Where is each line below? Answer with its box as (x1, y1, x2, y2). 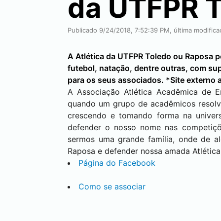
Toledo (145, 51, 171, 61)
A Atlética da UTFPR (68, 51, 145, 61)
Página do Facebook (78, 158, 155, 168)
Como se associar (78, 182, 146, 191)
